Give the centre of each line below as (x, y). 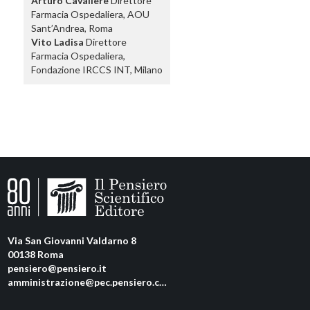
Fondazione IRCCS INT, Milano (97, 69)
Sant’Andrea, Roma (72, 28)
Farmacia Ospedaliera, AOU (90, 14)
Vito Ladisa (57, 42)
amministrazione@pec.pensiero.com (83, 282)
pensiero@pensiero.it (57, 268)
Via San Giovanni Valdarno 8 (72, 241)
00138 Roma (35, 255)
